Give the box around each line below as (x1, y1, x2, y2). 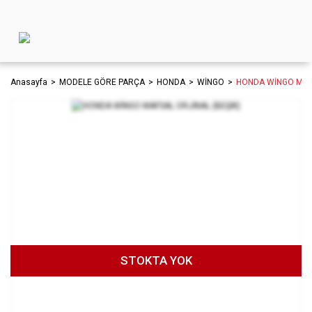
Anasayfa (10, 77, 47, 87)
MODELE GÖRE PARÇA (59, 77, 145, 87)
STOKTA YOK (120, 253, 192, 267)
